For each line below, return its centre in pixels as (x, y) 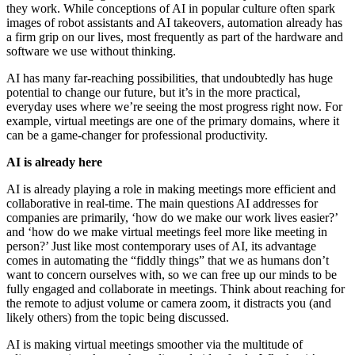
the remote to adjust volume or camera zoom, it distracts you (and (169, 303)
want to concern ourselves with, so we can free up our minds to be (172, 275)
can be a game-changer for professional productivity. (139, 136)
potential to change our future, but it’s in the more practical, (153, 93)
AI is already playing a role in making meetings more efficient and (171, 189)
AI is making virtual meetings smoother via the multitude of (155, 345)
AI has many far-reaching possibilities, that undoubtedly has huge (170, 78)
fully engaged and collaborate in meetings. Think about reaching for (176, 289)
